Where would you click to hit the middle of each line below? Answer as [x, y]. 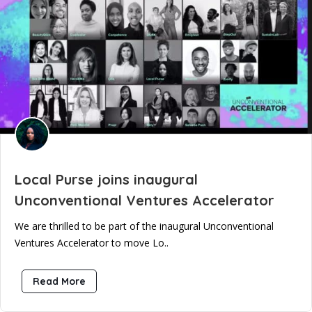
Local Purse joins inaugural [106, 179]
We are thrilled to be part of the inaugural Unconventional [144, 226]
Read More [59, 281]
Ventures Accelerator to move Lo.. [92, 242]
